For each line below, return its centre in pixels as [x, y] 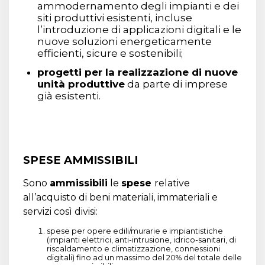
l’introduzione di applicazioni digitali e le [139, 29]
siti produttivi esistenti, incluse [115, 17]
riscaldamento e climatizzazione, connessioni [133, 248]
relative [172, 183]
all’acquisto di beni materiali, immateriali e [120, 197]
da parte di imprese [176, 84]
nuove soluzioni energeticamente [125, 41]
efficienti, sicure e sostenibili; [110, 53]
